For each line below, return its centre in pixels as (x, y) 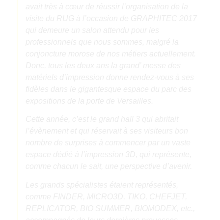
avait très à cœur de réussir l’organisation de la (107, 6)
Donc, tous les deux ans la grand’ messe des (103, 65)
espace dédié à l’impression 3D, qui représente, (108, 155)
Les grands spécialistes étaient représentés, (102, 185)
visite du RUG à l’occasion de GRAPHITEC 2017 (111, 18)
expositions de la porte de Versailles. (89, 101)
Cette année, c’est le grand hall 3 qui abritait (102, 119)
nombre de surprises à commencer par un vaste (108, 143)
